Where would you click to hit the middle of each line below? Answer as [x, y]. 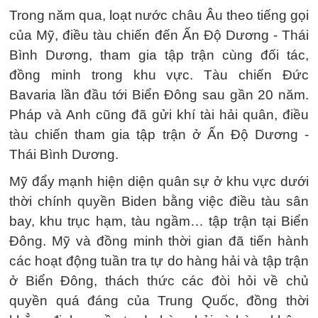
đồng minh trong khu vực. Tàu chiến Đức [159, 75]
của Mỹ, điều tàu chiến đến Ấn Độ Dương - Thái [159, 35]
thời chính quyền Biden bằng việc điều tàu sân [159, 201]
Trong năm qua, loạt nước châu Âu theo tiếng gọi [159, 15]
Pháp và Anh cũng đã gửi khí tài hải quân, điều [159, 115]
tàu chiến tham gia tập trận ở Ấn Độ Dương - [159, 135]
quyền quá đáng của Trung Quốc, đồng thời [159, 301]
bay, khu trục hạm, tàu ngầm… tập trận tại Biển [159, 221]
